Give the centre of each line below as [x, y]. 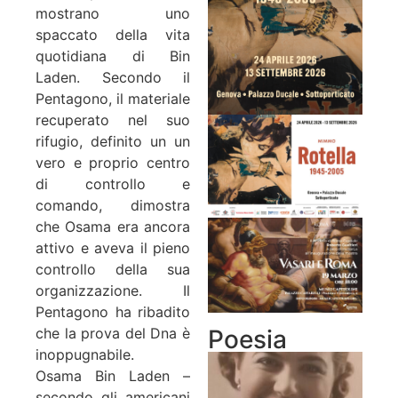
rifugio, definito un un [113, 142]
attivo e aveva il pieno [113, 248]
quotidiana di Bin [113, 56]
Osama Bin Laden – [113, 376]
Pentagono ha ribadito [113, 312]
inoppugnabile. [85, 355]
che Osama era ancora [113, 227]
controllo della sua [113, 270]
